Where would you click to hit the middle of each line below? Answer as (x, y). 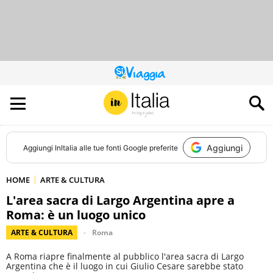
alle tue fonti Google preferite (127, 147)
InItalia (66, 147)
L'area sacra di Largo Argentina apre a (120, 200)
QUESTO (150, 76)
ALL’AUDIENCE (158, 98)
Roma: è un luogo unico (76, 215)
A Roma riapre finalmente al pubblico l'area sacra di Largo (125, 256)
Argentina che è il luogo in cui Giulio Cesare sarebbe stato (125, 266)
